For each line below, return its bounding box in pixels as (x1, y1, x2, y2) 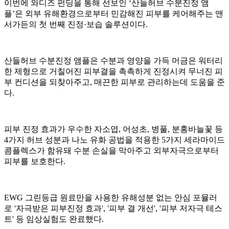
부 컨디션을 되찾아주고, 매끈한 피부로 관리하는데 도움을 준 (4, 78, 225, 86)
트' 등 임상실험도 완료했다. (4, 215, 104, 223)
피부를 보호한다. (4, 157, 65, 166)
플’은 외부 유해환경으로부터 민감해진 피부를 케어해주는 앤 (4, 9, 223, 18)
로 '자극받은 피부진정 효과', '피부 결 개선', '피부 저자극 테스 (4, 204, 222, 213)
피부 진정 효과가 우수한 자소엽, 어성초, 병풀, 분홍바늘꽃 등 (4, 125, 223, 133)
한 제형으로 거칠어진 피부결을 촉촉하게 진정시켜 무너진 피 (4, 67, 223, 76)
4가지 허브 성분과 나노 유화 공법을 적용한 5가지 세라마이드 (4, 135, 225, 144)
